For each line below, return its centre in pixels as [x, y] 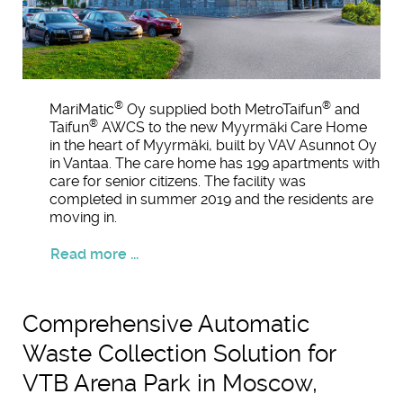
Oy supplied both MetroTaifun [223, 110]
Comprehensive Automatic [166, 324]
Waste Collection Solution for [179, 354]
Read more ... [94, 255]
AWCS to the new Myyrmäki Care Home [233, 128]
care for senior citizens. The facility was [178, 182]
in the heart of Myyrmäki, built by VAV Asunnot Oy [213, 146]
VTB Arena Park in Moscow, [170, 384]
